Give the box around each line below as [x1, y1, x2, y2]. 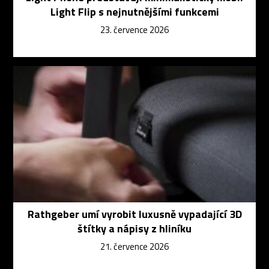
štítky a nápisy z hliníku [77, 220, 192, 237]
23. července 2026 [100, 23, 169, 37]
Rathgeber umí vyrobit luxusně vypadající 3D [27, 206, 242, 223]
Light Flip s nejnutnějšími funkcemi [50, 4, 219, 20]
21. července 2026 [100, 240, 169, 254]
